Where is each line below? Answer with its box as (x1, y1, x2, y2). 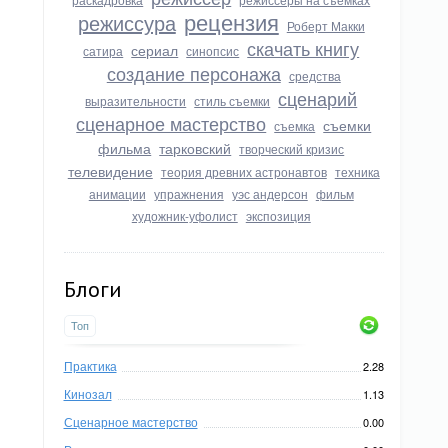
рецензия (183, 6, 279, 37)
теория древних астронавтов (160, 163, 327, 180)
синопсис (186, 42, 240, 59)
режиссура (77, 8, 176, 37)
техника (334, 163, 380, 180)
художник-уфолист (131, 207, 238, 224)
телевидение (67, 161, 153, 181)
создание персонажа (106, 60, 281, 86)
